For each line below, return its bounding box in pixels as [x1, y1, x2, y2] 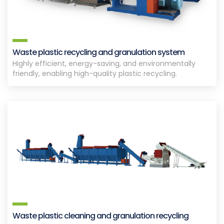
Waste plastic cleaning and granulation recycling [12, 209, 188, 221]
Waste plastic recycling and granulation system [12, 46, 184, 58]
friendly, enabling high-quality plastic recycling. [12, 68, 177, 79]
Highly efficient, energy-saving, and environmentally [12, 58, 195, 69]
